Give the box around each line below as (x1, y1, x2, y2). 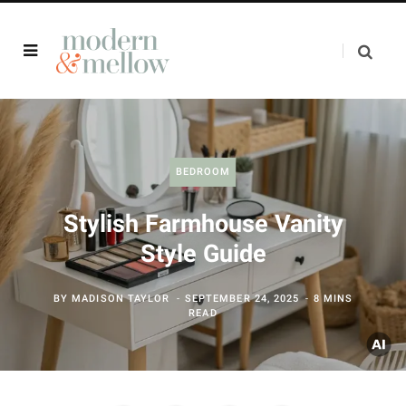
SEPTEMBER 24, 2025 (184, 293, 300, 304)
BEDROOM (175, 166, 231, 178)
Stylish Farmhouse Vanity (63, 209, 343, 238)
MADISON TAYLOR (72, 293, 170, 304)
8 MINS (313, 293, 353, 304)
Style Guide (140, 239, 266, 268)
